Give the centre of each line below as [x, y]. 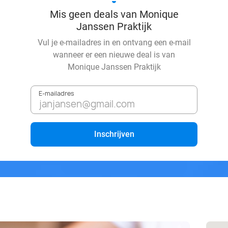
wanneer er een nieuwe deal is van [114, 55]
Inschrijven [114, 134]
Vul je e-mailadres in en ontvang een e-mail [114, 42]
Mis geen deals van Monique [114, 14]
